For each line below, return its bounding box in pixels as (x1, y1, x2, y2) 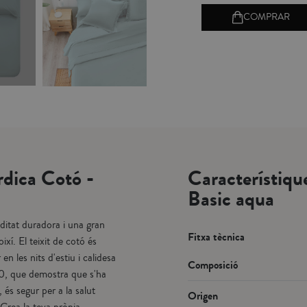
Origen (188, 288, 218, 304)
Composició (188, 257, 238, 273)
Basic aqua (188, 184, 274, 214)
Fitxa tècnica (188, 229, 245, 245)
